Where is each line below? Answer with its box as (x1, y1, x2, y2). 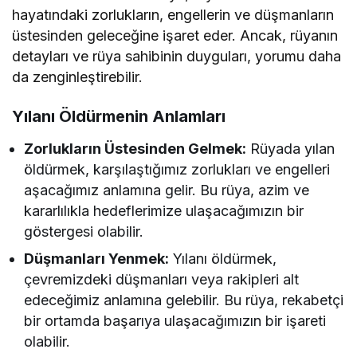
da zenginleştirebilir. (12, 69, 143, 86)
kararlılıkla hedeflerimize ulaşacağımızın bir (24, 202, 304, 220)
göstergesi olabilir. (24, 223, 144, 241)
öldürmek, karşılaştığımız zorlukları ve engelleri (24, 161, 331, 178)
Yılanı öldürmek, (169, 250, 277, 268)
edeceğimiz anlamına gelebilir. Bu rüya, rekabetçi (24, 292, 344, 309)
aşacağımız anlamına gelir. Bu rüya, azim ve (24, 182, 310, 199)
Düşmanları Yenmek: (24, 250, 170, 268)
